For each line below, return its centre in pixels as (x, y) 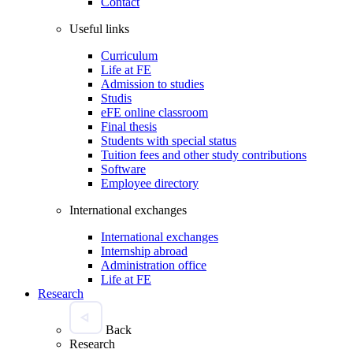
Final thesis (129, 127)
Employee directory (150, 184)
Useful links (99, 29)
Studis (116, 98)
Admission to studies (152, 84)
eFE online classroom (154, 113)
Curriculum (129, 56)
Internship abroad (144, 251)
